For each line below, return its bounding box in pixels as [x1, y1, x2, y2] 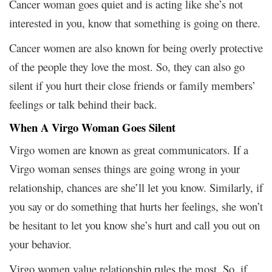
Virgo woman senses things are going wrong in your [9, 160, 240, 176]
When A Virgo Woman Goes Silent [9, 118, 175, 135]
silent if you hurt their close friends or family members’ [9, 77, 256, 93]
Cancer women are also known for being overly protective [9, 39, 263, 55]
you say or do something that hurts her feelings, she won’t [9, 198, 263, 214]
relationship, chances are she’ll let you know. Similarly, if [9, 179, 263, 195]
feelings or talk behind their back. [9, 96, 157, 112]
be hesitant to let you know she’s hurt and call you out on [9, 217, 260, 233]
